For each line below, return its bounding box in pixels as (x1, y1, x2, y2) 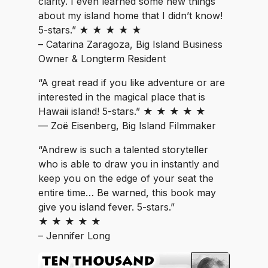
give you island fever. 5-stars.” (38, 201, 175, 213)
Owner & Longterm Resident (38, 53, 166, 65)
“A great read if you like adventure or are (38, 77, 225, 89)
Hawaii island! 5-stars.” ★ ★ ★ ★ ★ (38, 105, 206, 117)
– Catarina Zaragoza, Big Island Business (38, 38, 223, 50)
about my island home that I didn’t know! (38, 10, 223, 22)
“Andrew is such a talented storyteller (38, 144, 208, 156)
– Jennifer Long (38, 230, 110, 242)
